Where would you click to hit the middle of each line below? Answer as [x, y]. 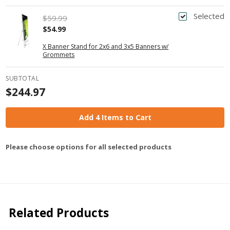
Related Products [59, 213]
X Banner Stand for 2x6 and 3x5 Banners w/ [106, 46]
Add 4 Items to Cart [115, 117]
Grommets [59, 54]
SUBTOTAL [23, 78]
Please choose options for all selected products [89, 147]
